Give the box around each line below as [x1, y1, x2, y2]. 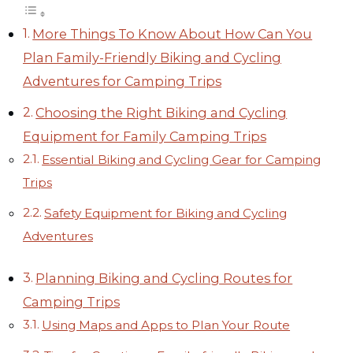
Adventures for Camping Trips [23, 72, 221, 89]
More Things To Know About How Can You [32, 25, 313, 42]
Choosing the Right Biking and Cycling [35, 104, 288, 121]
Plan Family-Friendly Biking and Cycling [23, 49, 281, 65]
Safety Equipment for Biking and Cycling [44, 205, 288, 221]
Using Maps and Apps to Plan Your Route [42, 317, 291, 333]
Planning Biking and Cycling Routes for [35, 269, 293, 286]
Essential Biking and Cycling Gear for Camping [42, 151, 321, 167]
